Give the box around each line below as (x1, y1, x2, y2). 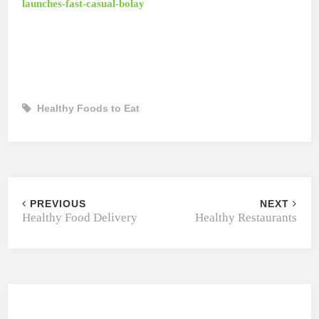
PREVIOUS (26, 197, 87, 209)
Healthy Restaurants (194, 210, 297, 224)
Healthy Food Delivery (22, 210, 138, 224)
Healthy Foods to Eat (37, 103, 140, 114)
